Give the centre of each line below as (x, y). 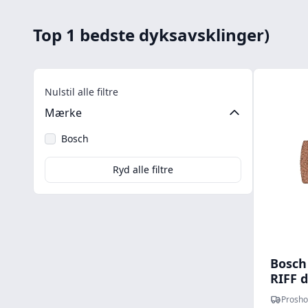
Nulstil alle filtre (81, 92)
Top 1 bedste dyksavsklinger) (151, 35)
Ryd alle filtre (143, 169)
